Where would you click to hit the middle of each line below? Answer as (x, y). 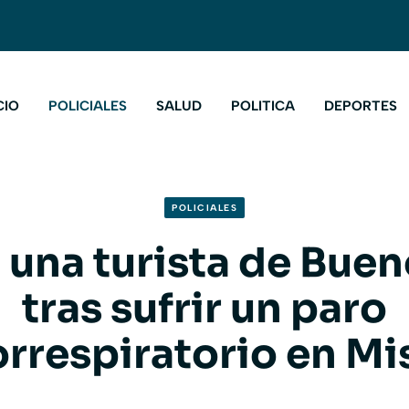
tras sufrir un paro (204, 309)
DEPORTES (361, 106)
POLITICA (263, 106)
